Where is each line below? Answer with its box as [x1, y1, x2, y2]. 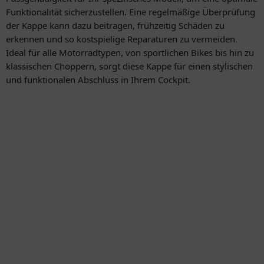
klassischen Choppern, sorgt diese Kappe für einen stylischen [6, 60, 253, 72]
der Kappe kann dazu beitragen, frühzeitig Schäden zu [6, 19, 225, 32]
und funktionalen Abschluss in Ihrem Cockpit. [6, 74, 190, 86]
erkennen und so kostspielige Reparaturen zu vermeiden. [6, 33, 237, 45]
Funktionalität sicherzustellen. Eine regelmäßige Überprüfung [6, 6, 255, 18]
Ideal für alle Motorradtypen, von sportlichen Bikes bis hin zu [6, 47, 254, 59]
